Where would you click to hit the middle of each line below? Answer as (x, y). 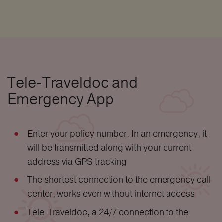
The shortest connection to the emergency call (119, 180)
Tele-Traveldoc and (73, 83)
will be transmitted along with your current (109, 147)
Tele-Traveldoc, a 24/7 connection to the (108, 212)
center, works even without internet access (111, 194)
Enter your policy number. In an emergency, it (117, 134)
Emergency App (61, 99)
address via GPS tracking (77, 161)
